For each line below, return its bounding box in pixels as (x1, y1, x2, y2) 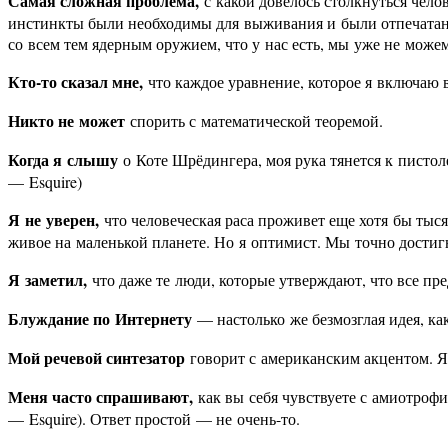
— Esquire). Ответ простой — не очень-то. (8, 408, 300, 430)
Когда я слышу (8, 148, 118, 172)
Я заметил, (8, 268, 92, 292)
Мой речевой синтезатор (8, 346, 190, 370)
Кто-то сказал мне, (8, 70, 143, 94)
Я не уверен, (8, 208, 99, 232)
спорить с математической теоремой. (125, 110, 383, 132)
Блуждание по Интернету (8, 307, 192, 331)
